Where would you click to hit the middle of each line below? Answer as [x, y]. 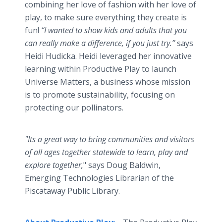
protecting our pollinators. [74, 108]
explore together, [54, 165]
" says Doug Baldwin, [122, 165]
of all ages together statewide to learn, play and [106, 152]
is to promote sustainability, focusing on [100, 95]
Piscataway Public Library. [72, 191]
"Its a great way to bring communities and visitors [110, 139]
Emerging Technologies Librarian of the [99, 178]
